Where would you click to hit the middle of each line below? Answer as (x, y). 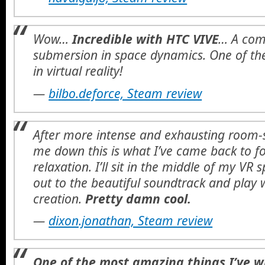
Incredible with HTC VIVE (146, 39)
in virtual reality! (78, 71)
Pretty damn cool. (138, 198)
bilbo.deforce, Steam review (125, 93)
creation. (59, 198)
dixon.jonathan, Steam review (131, 220)
